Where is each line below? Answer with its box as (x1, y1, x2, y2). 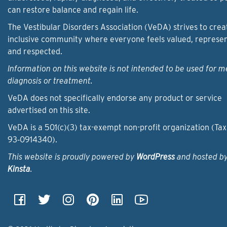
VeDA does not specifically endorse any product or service (8, 93, 222, 103)
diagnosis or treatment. (8, 76, 93, 86)
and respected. (8, 47, 62, 57)
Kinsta (8, 164, 30, 174)
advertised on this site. (8, 105, 90, 116)
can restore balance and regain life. (8, 5, 138, 15)
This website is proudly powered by (8, 152, 136, 162)
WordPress (136, 152, 175, 162)
